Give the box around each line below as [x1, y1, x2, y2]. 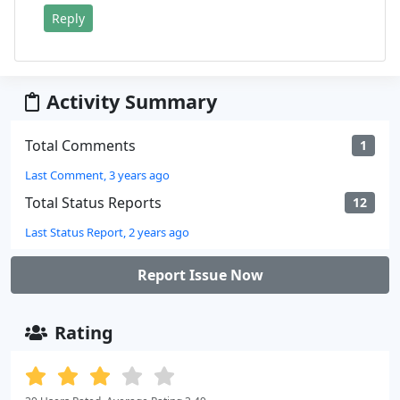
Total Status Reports [25, 193, 162, 213]
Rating [54, 321, 113, 346]
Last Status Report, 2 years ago [25, 224, 189, 241]
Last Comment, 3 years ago [25, 167, 170, 184]
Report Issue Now [137, 265, 263, 286]
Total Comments [25, 136, 136, 156]
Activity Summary [46, 88, 217, 115]
